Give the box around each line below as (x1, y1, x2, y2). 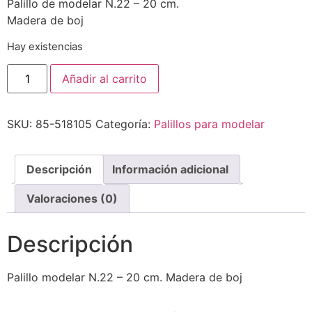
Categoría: (95, 117, 154, 132)
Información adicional (112, 162, 228, 177)
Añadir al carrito (62, 72, 148, 86)
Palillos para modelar (154, 117, 265, 132)
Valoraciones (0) (26, 192, 118, 206)
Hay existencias (7, 40, 83, 53)
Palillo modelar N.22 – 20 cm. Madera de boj (7, 270, 242, 285)
